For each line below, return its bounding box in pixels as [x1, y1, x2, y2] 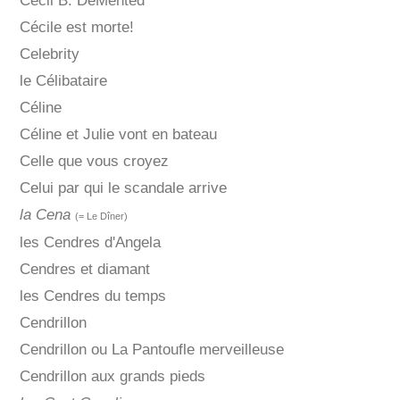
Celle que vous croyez [19, 153, 169, 171]
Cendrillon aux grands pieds [19, 368, 205, 386]
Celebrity [19, 46, 79, 63]
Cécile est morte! [19, 19, 134, 37]
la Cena [19, 206, 71, 224]
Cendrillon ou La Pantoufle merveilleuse [19, 341, 284, 359]
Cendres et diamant [19, 261, 150, 279]
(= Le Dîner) [74, 211, 128, 222]
